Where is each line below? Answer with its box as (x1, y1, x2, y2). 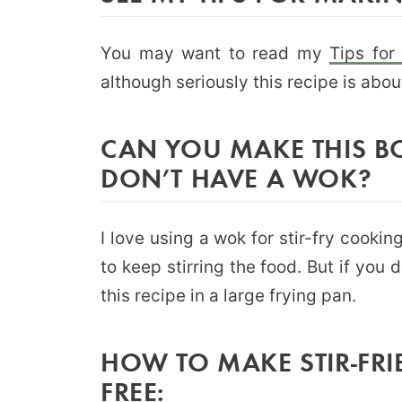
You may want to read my (100, 42, 330, 64)
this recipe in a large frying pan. (100, 284, 356, 306)
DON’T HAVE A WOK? (100, 159, 372, 195)
